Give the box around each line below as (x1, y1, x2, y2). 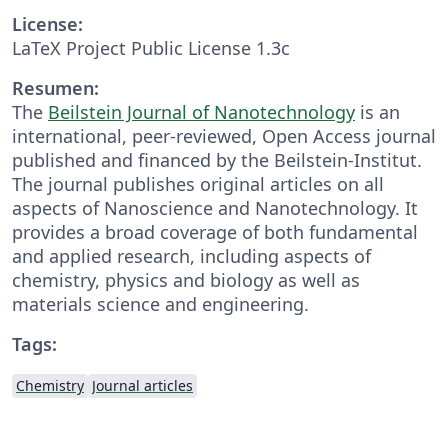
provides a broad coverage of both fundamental (12, 219, 418, 244)
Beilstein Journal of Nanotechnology (48, 99, 355, 124)
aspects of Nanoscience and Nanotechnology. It (12, 195, 418, 220)
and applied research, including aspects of (12, 243, 371, 268)
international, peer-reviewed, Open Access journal (12, 123, 436, 148)
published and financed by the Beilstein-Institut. (12, 147, 422, 172)
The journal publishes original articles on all (12, 171, 384, 196)
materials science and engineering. (12, 291, 309, 316)
